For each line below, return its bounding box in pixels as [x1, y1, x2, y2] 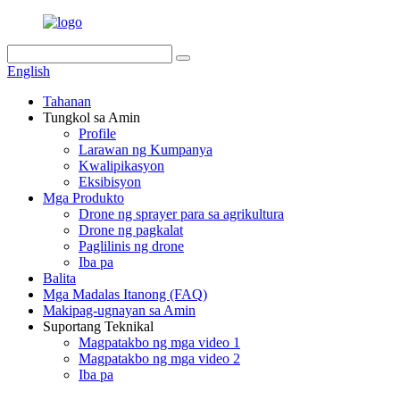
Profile [79, 126, 116, 141]
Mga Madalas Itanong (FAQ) [43, 287, 207, 302]
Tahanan [43, 94, 91, 109]
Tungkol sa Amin [43, 110, 140, 125]
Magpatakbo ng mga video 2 [79, 351, 240, 366]
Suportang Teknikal [43, 319, 154, 334]
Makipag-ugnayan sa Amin [43, 303, 196, 318]
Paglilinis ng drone [79, 238, 184, 254]
